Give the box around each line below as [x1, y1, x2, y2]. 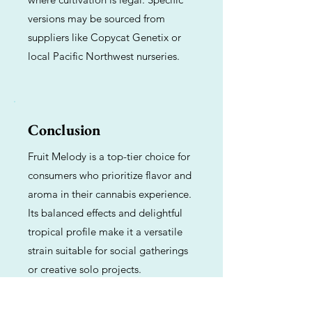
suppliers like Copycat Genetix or [28, 31, 181, 44]
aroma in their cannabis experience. [28, 187, 192, 201]
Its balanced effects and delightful [28, 206, 182, 219]
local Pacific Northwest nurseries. [28, 49, 180, 63]
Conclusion [28, 120, 100, 140]
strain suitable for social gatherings [28, 244, 188, 257]
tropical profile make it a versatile [28, 225, 182, 238]
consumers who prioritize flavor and [28, 169, 192, 182]
